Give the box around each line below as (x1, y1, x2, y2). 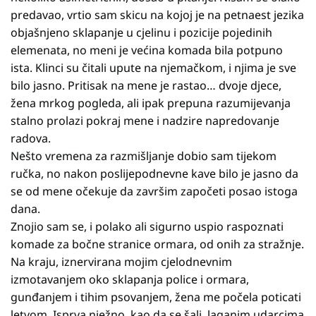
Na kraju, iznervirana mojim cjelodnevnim (11, 254, 232, 270)
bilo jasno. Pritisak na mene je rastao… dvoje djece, (11, 78, 281, 94)
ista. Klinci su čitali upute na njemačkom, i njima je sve (11, 60, 296, 76)
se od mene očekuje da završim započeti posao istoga (11, 183, 298, 200)
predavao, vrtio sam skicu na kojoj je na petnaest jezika (11, 7, 304, 23)
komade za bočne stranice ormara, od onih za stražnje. (11, 236, 304, 253)
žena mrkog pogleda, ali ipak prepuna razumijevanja (11, 95, 291, 111)
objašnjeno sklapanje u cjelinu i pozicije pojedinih (11, 25, 272, 41)
